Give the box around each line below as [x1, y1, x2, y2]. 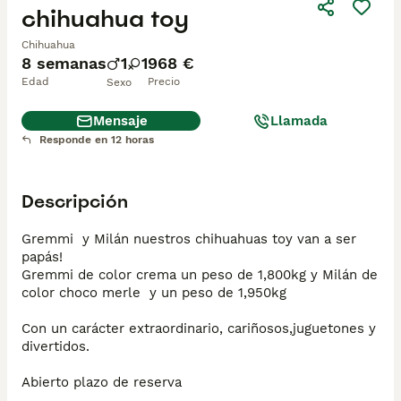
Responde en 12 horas [39, 133, 154, 147]
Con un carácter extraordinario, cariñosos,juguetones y [21, 320, 376, 337]
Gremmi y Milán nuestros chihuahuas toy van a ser [21, 231, 356, 247]
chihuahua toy [21, 3, 189, 35]
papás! [21, 249, 63, 265]
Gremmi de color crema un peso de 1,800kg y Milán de [21, 267, 378, 283]
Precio [148, 75, 180, 89]
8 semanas [21, 54, 107, 73]
